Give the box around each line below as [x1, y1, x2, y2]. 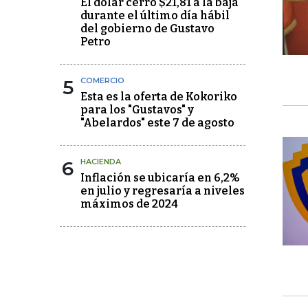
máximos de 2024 [80, 197, 178, 210]
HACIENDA [80, 157, 121, 166]
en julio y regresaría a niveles [80, 184, 245, 197]
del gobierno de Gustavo [80, 22, 214, 35]
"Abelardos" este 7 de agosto [80, 116, 234, 129]
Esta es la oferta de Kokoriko [80, 90, 237, 103]
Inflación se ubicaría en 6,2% [80, 171, 240, 184]
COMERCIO [80, 76, 124, 85]
